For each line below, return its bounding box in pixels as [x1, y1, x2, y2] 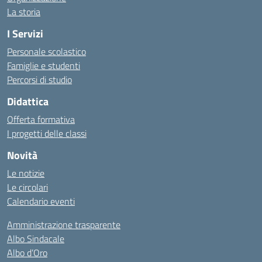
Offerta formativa [7, 112, 75, 126]
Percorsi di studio [7, 73, 72, 87]
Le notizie [7, 166, 44, 180]
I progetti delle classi [7, 126, 87, 140]
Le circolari [7, 180, 48, 194]
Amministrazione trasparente [7, 218, 120, 232]
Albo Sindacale [7, 232, 64, 246]
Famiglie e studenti [7, 58, 80, 73]
